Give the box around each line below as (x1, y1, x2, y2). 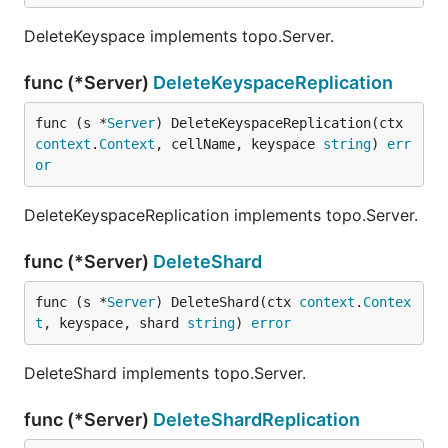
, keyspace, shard (43, 315, 187, 331)
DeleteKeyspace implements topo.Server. (24, 26, 334, 46)
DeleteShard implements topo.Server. (24, 363, 306, 383)
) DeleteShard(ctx (155, 294, 299, 310)
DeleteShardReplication (153, 409, 360, 430)
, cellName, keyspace (155, 136, 323, 152)
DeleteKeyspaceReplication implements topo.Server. (24, 205, 418, 225)
